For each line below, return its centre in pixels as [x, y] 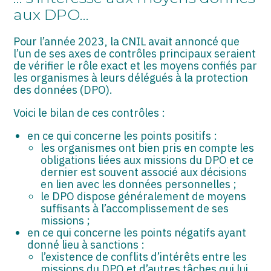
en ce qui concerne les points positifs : [122, 136]
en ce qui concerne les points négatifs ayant [136, 233]
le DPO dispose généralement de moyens [144, 197]
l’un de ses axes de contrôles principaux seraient [135, 54]
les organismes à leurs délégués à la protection [131, 78]
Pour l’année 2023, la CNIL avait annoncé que [127, 42]
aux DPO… [51, 15]
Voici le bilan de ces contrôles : [90, 113]
